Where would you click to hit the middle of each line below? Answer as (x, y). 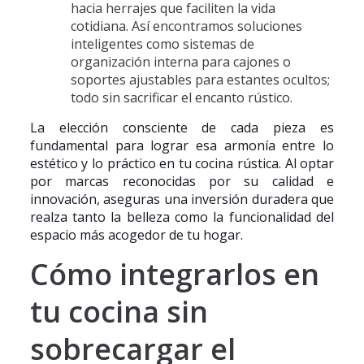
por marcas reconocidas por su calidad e (182, 181)
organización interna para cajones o (180, 62)
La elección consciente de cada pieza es (182, 128)
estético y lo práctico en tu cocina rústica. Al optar (182, 163)
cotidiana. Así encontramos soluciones (186, 26)
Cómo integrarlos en (174, 274)
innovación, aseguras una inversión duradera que (182, 199)
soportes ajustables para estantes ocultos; (200, 80)
